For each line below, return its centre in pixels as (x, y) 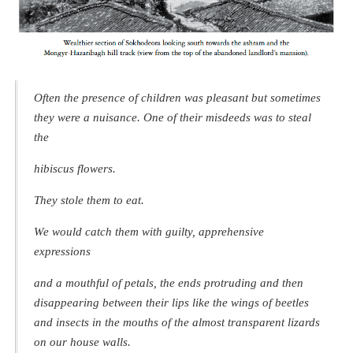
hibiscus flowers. (75, 169)
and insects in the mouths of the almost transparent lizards (177, 322)
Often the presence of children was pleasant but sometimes (177, 98)
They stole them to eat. (89, 200)
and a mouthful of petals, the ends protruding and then (169, 283)
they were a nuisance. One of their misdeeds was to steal (173, 117)
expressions (62, 251)
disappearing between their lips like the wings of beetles (171, 303)
